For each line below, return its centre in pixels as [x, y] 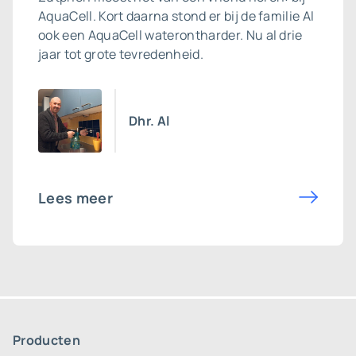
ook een [63, 35]
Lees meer [75, 198]
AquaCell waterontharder [164, 35]
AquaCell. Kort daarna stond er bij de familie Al [176, 16]
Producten [46, 340]
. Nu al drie [271, 35]
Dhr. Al [149, 121]
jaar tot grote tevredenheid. [121, 54]
